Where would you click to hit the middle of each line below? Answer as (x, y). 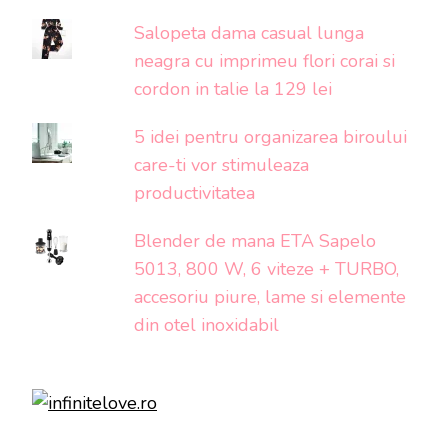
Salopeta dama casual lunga (249, 33)
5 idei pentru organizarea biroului (271, 137)
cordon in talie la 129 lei (233, 89)
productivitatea (195, 193)
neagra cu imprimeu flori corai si (265, 61)
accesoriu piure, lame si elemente (270, 297)
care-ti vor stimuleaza (222, 165)
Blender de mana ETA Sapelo (255, 241)
